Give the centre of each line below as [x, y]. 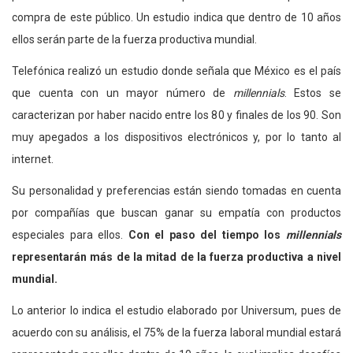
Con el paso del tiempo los [207, 235]
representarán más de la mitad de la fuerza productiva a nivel [176, 257]
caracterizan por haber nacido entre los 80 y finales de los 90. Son [176, 115]
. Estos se [313, 93]
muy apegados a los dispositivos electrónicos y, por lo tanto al [176, 137]
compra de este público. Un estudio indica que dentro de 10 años [176, 18]
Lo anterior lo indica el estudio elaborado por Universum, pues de [176, 311]
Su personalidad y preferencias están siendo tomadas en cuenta [176, 191]
